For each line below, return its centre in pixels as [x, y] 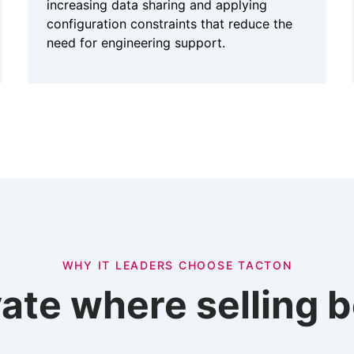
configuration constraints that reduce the [169, 24]
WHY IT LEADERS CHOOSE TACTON [177, 265]
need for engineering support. [136, 43]
